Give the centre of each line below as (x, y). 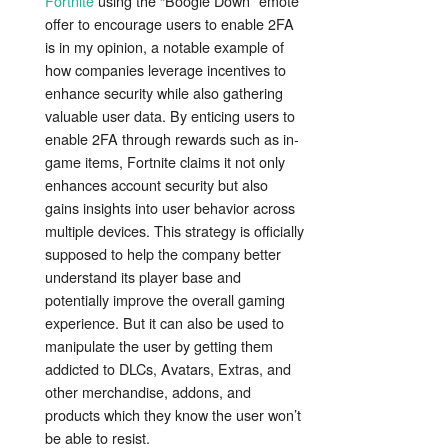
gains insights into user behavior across (170, 208)
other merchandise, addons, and (148, 392)
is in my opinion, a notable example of (164, 47)
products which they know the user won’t (173, 415)
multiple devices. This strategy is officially (174, 231)
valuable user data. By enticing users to (170, 116)
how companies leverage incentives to (165, 70)
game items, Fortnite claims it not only (165, 162)
